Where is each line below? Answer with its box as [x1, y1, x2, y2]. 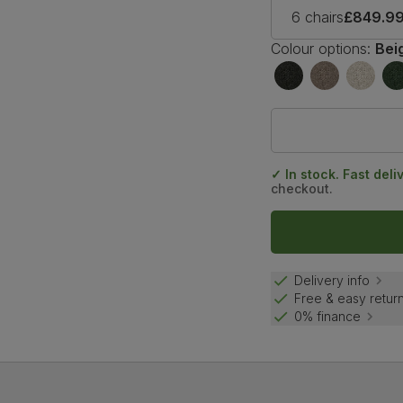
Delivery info [294, 273, 371, 289]
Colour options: [271, 39, 372, 58]
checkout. [271, 180, 334, 196]
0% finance [294, 309, 362, 325]
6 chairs [291, 7, 345, 26]
